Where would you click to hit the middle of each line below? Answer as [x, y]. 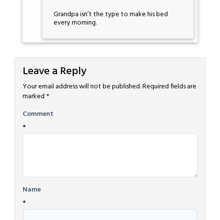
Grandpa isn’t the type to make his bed [111, 14]
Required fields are [169, 87]
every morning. [75, 23]
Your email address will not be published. [82, 87]
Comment [38, 114]
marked [34, 97]
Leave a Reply [55, 72]
